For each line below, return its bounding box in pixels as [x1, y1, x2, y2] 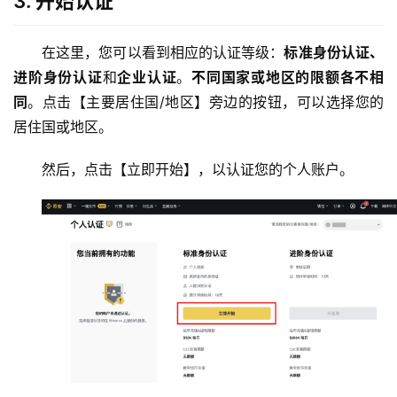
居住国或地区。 [13, 118, 113, 136]
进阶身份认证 [13, 68, 103, 87]
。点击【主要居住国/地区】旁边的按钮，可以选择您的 [27, 93, 385, 112]
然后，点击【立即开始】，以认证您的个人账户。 [42, 160, 354, 179]
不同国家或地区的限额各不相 [191, 68, 384, 87]
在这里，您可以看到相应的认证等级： [42, 43, 284, 62]
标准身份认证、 [284, 43, 385, 62]
